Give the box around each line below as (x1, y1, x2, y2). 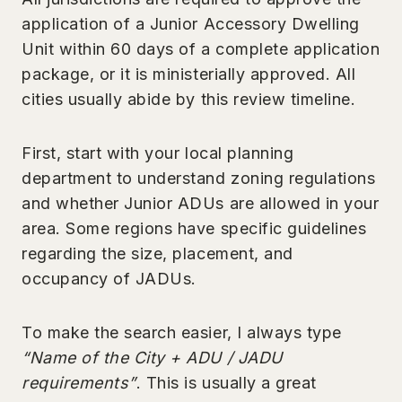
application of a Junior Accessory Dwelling (22, 13, 360, 33)
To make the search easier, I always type (22, 322, 342, 342)
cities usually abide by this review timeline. (22, 89, 356, 109)
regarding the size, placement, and (22, 243, 293, 263)
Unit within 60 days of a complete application (22, 39, 380, 58)
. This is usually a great (135, 372, 317, 392)
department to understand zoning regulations (22, 168, 376, 188)
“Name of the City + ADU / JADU (22, 347, 283, 367)
